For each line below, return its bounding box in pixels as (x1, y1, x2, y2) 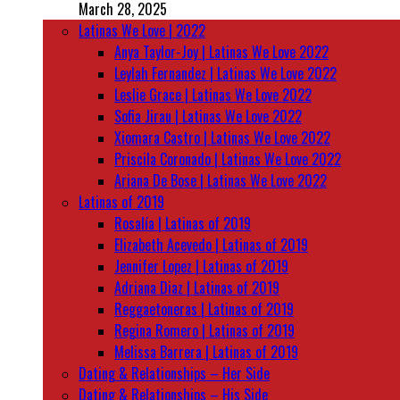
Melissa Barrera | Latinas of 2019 (114, 340, 298, 362)
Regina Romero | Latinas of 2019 (114, 319, 295, 341)
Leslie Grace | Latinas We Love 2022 (114, 83, 312, 105)
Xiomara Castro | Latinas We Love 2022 (114, 126, 330, 148)
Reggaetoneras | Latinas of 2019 (114, 297, 294, 320)
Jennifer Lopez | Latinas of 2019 (114, 254, 288, 277)
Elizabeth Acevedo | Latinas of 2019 (114, 233, 308, 255)
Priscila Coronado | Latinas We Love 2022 (114, 147, 341, 170)
